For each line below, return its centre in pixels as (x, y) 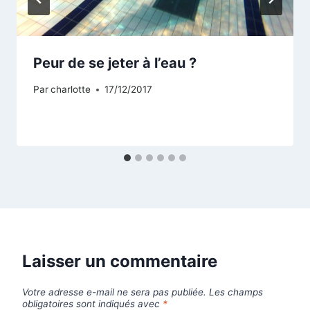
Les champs (236, 292)
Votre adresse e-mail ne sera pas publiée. (114, 292)
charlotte (71, 90)
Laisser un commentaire (120, 262)
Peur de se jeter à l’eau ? (115, 63)
